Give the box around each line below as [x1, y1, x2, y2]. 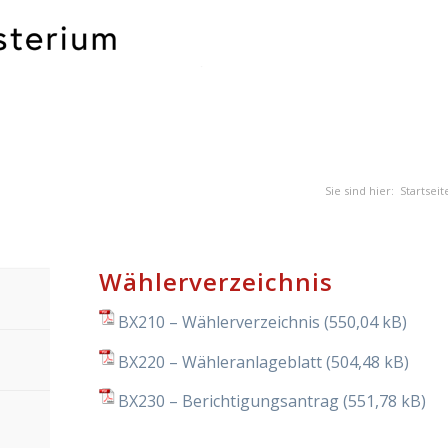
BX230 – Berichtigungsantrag [118, 390, 340, 413]
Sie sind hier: [325, 183, 394, 198]
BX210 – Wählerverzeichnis [118, 311, 321, 333]
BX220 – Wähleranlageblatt [118, 350, 323, 373]
